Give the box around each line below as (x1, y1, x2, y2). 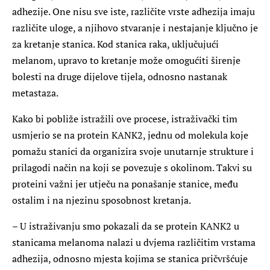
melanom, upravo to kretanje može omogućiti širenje (12, 53, 240, 67)
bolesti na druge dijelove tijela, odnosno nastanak (12, 69, 227, 83)
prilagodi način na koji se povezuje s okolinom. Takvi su (12, 160, 252, 174)
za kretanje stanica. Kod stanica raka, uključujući (12, 37, 219, 51)
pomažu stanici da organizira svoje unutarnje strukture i (12, 144, 254, 158)
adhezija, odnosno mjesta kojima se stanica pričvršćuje (12, 251, 248, 265)
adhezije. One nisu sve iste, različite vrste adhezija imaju (12, 4, 255, 18)
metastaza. (12, 86, 58, 99)
